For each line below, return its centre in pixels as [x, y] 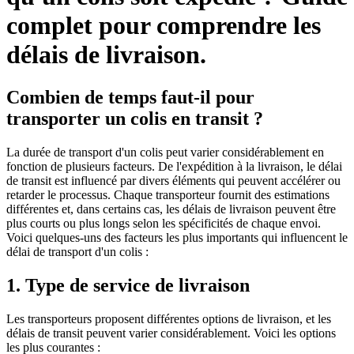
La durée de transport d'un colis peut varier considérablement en [165, 152]
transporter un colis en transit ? [135, 118]
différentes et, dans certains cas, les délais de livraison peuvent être [171, 209]
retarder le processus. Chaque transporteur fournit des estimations [168, 194]
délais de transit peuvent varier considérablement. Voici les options [171, 333]
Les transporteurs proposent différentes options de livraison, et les [169, 318]
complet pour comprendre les [164, 26]
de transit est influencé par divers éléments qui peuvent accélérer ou [173, 180]
